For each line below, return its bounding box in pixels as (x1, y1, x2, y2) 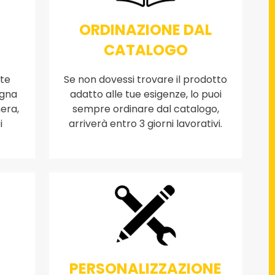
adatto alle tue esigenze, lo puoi (69, 87, 222, 102)
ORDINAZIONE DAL (79, 20, 212, 41)
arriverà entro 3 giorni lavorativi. (69, 117, 223, 131)
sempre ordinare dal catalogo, (72, 102, 219, 117)
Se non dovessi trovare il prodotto (64, 72, 228, 87)
